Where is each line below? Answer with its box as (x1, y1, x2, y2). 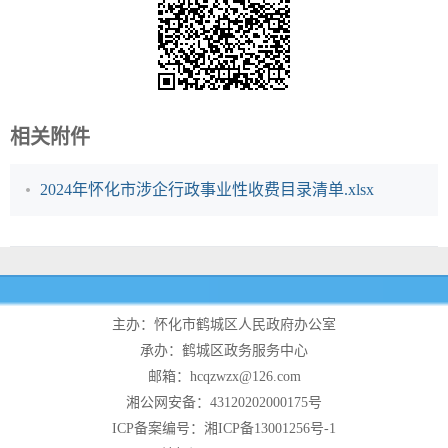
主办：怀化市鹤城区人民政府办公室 (112, 317, 336, 333)
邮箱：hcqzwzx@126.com (147, 369, 301, 385)
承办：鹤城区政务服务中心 (140, 343, 308, 359)
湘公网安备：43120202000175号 (126, 395, 322, 411)
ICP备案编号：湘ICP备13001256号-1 (112, 421, 336, 437)
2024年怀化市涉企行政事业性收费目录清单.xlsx (40, 181, 374, 199)
